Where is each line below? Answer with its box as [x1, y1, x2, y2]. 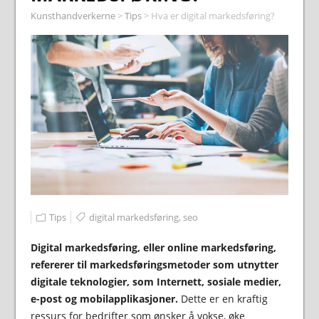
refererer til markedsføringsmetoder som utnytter [30, 258, 278, 272]
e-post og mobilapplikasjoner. [30, 292, 178, 306]
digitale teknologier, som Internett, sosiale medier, [30, 275, 281, 289]
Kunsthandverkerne [30, 9, 115, 22]
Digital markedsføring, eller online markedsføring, [30, 241, 276, 255]
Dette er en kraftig [177, 292, 268, 306]
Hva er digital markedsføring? [150, 9, 275, 22]
